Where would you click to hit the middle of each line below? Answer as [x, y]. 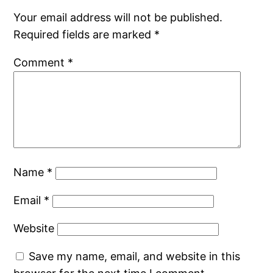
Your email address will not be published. [118, 18]
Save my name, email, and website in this [135, 257]
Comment [41, 63]
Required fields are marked [84, 35]
